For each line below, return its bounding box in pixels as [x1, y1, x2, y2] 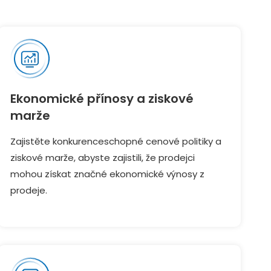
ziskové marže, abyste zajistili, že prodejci [10, 151, 195, 164]
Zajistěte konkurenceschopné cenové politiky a [10, 135, 221, 148]
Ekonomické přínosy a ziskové [10, 90, 194, 107]
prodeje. [10, 184, 47, 197]
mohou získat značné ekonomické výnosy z [10, 168, 204, 180]
